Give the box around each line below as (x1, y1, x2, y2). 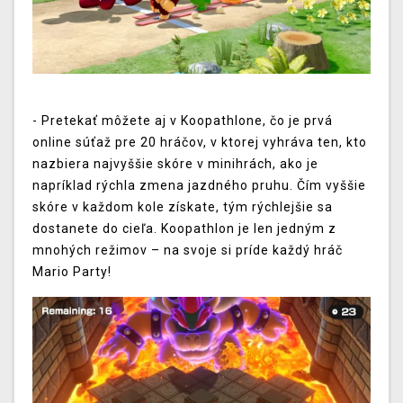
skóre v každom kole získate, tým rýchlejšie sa (32, 199, 333, 214)
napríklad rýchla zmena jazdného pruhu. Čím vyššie (32, 177, 366, 193)
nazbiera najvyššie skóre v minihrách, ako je (32, 156, 318, 171)
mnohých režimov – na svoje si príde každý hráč (32, 242, 343, 257)
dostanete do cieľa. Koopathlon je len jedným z (32, 220, 336, 236)
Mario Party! (32, 264, 112, 279)
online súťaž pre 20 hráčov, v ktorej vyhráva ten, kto (32, 134, 367, 149)
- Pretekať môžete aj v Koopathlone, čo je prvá (32, 112, 333, 128)
